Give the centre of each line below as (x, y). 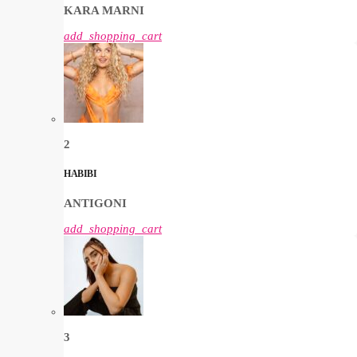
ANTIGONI (95, 203)
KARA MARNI (104, 10)
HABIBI (80, 173)
